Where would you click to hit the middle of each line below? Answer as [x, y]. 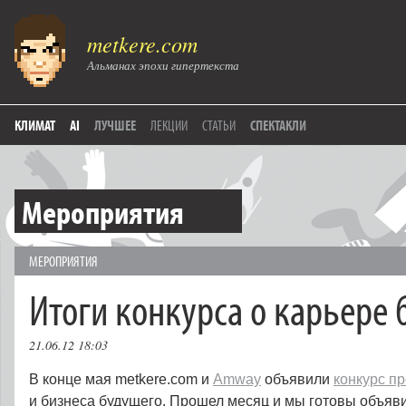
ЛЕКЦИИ [169, 125]
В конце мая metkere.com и [121, 379]
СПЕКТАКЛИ [278, 125]
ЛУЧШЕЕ [115, 125]
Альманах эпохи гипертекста [163, 65]
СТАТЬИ [219, 125]
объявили [297, 379]
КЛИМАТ [35, 125]
